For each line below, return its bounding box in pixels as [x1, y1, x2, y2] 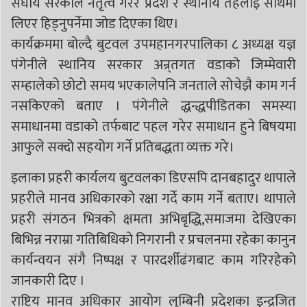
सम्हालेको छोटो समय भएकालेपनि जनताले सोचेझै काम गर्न [11, 73, 296, 97]
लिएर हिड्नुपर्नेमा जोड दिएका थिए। [11, 12, 179, 36]
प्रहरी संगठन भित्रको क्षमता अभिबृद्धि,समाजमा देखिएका [11, 207, 296, 231]
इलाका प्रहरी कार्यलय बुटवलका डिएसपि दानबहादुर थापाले [11, 166, 296, 190]
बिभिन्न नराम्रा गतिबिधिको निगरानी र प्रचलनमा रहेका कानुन [11, 228, 296, 251]
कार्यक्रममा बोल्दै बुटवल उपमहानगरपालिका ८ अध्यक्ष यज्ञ [11, 32, 296, 56]
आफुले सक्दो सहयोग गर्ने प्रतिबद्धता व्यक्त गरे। [11, 135, 234, 159]
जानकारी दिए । [11, 269, 85, 293]
